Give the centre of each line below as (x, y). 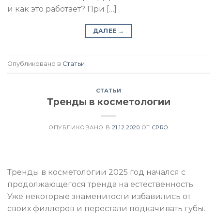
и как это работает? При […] (62, 9)
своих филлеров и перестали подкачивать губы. (106, 209)
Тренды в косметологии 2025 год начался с (96, 172)
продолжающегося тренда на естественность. (101, 185)
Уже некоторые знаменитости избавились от (99, 197)
